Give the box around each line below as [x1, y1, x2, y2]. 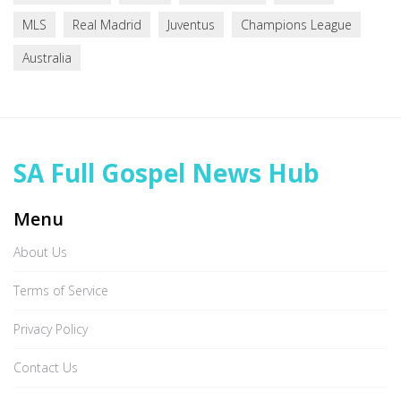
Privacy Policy [13, 320, 88, 337]
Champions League [241, 16, 352, 33]
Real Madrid [73, 16, 141, 33]
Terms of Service [13, 282, 108, 299]
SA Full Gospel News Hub [13, 156, 320, 190]
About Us [13, 243, 67, 260]
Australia [22, 49, 72, 66]
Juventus [167, 16, 215, 33]
